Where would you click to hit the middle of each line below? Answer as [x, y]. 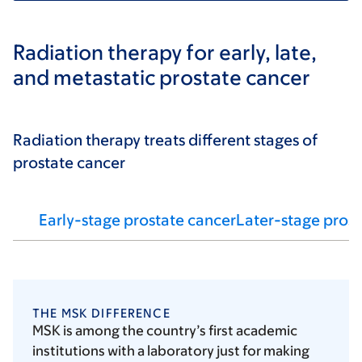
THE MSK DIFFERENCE [101, 314]
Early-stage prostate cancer [137, 220]
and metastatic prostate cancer [162, 77]
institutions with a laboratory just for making [171, 351]
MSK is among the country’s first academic [165, 331]
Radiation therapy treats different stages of [165, 140]
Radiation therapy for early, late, [165, 52]
